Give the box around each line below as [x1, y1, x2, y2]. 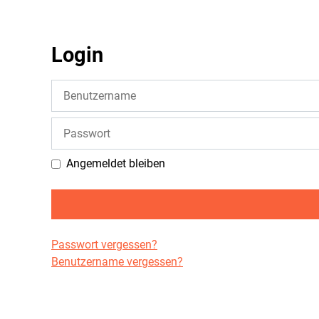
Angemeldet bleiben [66, 157, 165, 171]
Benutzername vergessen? [51, 255, 183, 269]
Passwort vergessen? [51, 238, 157, 252]
